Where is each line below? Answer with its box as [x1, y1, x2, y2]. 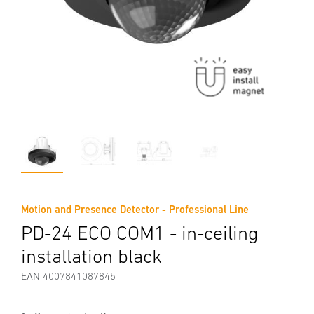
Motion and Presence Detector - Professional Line [21, 203, 249, 215]
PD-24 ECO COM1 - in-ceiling [21, 221, 259, 244]
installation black [21, 245, 162, 267]
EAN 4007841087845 [21, 270, 116, 282]
